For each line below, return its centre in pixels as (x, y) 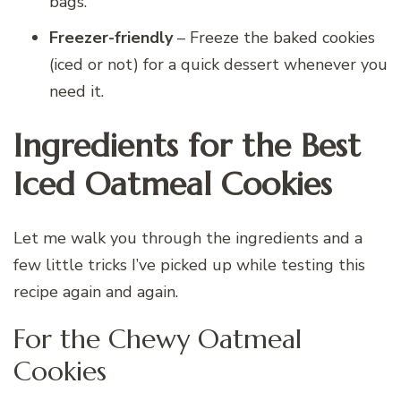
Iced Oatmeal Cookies (173, 183)
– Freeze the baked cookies (274, 37)
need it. (77, 91)
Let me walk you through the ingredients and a (188, 238)
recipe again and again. (96, 291)
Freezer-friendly (111, 37)
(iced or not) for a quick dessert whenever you (218, 64)
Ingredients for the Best (187, 145)
